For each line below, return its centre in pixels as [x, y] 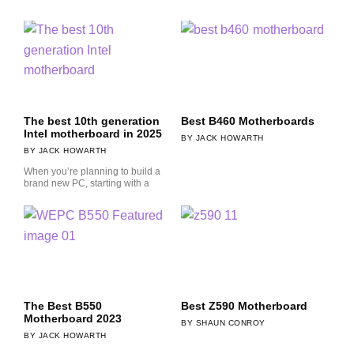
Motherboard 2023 [73, 319]
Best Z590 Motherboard [244, 306]
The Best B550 [63, 306]
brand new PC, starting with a [87, 183]
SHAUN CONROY [229, 323]
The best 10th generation [92, 121]
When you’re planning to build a [92, 171]
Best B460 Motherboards [248, 121]
